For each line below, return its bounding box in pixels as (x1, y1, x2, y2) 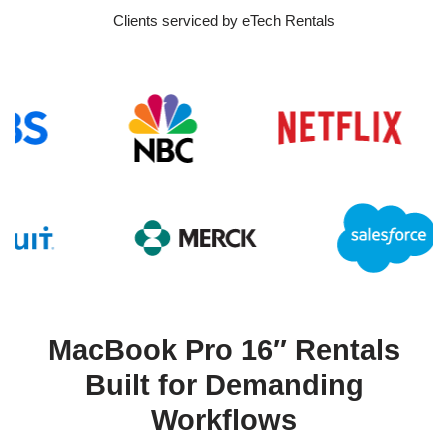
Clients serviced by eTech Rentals (113, 12, 335, 30)
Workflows (151, 404, 297, 437)
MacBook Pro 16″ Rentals (48, 334, 400, 367)
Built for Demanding (84, 369, 364, 402)
